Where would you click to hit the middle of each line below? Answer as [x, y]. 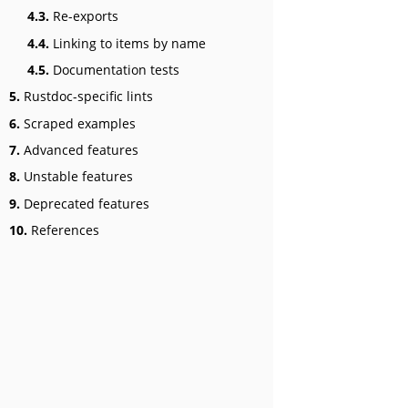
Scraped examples [78, 123]
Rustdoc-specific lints [87, 97]
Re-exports [84, 16]
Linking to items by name [127, 43]
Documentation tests [114, 69]
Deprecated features [85, 203]
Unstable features [76, 177]
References [63, 230]
